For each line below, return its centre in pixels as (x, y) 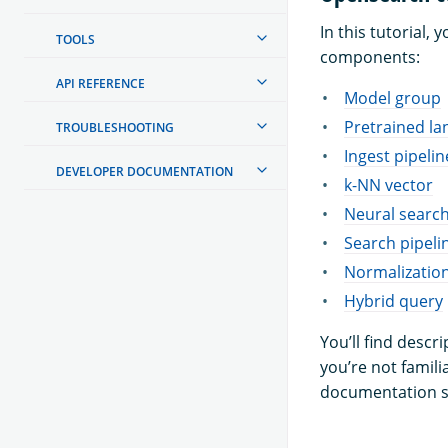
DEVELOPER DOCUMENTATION (144, 171)
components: (370, 57)
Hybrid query (393, 301)
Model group (392, 98)
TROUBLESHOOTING (115, 127)
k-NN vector (388, 185)
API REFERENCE (100, 83)
